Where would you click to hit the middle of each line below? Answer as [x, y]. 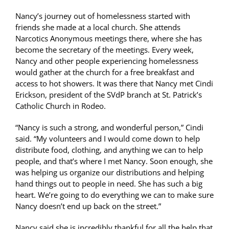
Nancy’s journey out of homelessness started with [103, 16]
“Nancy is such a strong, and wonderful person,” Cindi [109, 127]
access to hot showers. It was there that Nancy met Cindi [114, 83]
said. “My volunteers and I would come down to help [108, 138]
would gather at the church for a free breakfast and [105, 72]
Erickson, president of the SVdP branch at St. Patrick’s [109, 94]
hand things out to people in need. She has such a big [109, 183]
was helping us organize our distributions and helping [110, 172]
